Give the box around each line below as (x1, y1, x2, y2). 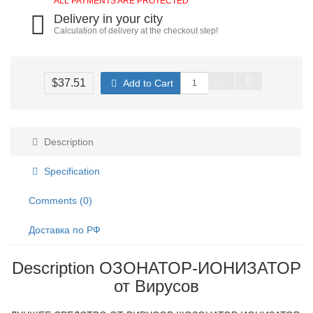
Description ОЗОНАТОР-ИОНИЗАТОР (12, 259, 301, 277)
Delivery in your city (54, 12, 163, 26)
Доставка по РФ (29, 224, 101, 235)
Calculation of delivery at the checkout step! (54, 26, 219, 36)
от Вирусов (114, 277, 199, 296)
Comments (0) (29, 195, 92, 206)
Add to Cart (120, 78, 173, 89)
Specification (41, 166, 100, 177)
